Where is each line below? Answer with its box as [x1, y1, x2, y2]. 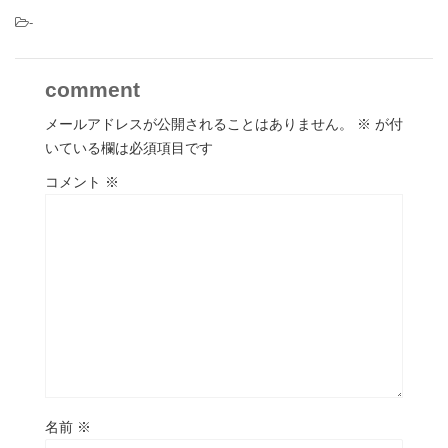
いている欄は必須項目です [45, 140, 213, 156]
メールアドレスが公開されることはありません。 [45, 116, 353, 132]
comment [45, 78, 140, 101]
